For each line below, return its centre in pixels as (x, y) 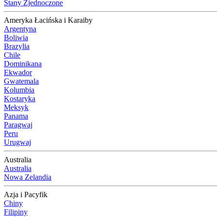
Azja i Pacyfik (26, 194)
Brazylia (17, 46)
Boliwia (16, 37)
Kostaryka (20, 98)
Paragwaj (18, 124)
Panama (16, 116)
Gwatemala (21, 81)
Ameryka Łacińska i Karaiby (48, 20)
